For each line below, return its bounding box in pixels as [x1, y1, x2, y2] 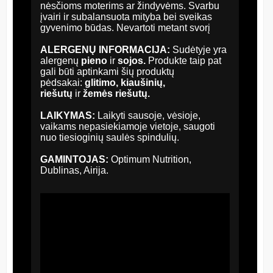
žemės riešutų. [80, 88, 150, 99]
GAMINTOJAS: [40, 154, 111, 165]
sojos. [115, 55, 148, 66]
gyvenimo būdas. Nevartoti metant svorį [40, 22, 210, 33]
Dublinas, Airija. [40, 165, 108, 175]
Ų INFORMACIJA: [89, 44, 172, 55]
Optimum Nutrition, [111, 154, 191, 165]
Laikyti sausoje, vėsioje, [97, 110, 200, 121]
